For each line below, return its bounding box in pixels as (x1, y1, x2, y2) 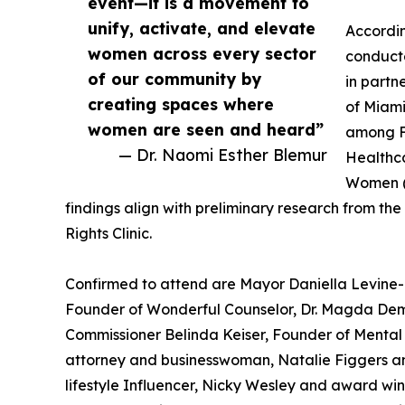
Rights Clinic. (65, 224, 152, 243)
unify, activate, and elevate (88, 18, 316, 39)
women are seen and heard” (88, 119, 324, 140)
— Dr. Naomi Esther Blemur (118, 145, 327, 165)
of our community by (88, 69, 261, 89)
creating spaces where (88, 94, 274, 115)
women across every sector (88, 43, 316, 64)
